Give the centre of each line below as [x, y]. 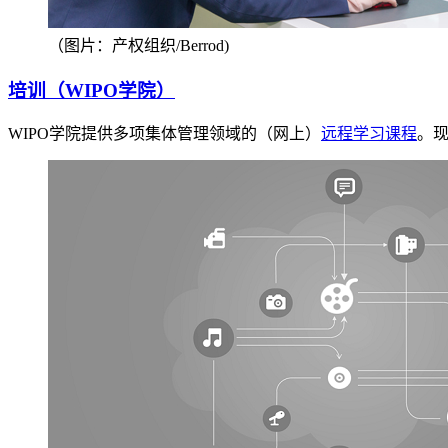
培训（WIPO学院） [91, 90]
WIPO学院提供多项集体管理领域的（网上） [164, 134]
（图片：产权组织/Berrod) [138, 45]
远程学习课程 [369, 134]
